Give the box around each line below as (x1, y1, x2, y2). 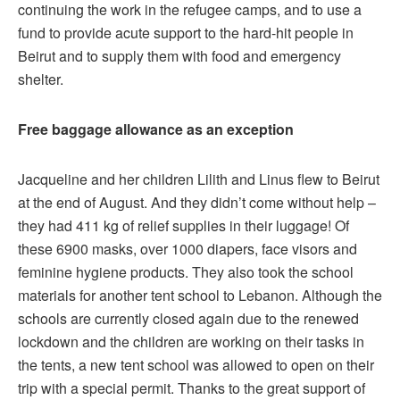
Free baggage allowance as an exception (18, 119, 294, 140)
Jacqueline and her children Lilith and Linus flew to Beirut (18, 169, 379, 190)
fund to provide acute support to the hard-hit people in (18, 22, 354, 44)
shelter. (18, 69, 63, 90)
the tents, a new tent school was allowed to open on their (18, 354, 374, 376)
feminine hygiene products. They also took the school (18, 262, 354, 283)
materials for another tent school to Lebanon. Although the (18, 285, 382, 306)
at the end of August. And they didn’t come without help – (18, 192, 376, 213)
